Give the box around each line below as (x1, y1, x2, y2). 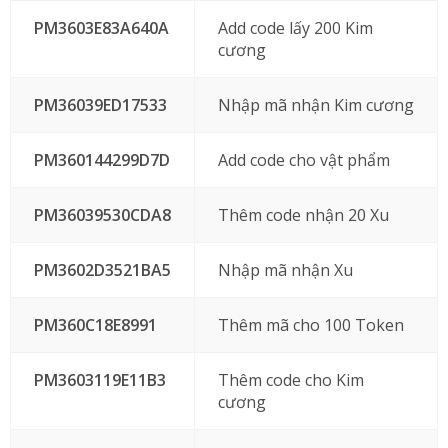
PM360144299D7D (33, 149, 170, 171)
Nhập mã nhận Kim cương (217, 94, 414, 116)
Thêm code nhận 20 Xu (217, 204, 389, 226)
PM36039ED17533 (33, 94, 167, 116)
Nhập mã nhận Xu (217, 259, 353, 281)
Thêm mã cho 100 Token (217, 314, 404, 336)
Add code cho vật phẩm (217, 149, 390, 171)
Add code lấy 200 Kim (217, 17, 373, 39)
